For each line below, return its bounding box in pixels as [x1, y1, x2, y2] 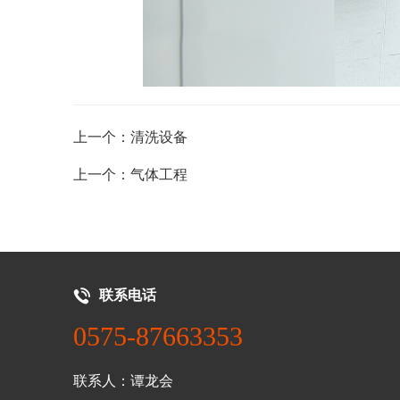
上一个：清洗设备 [73, 129, 187, 145]
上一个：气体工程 [73, 167, 187, 182]
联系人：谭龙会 [73, 373, 173, 388]
